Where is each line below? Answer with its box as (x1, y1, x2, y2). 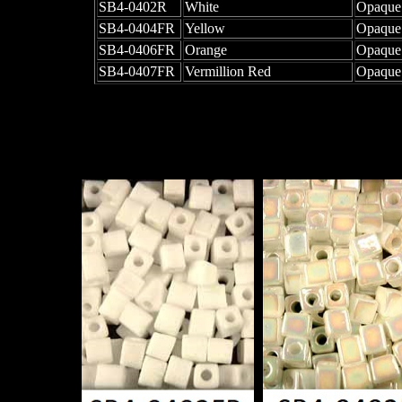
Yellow (184, 21, 225, 37)
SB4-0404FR (98, 21, 175, 37)
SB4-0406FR (98, 42, 175, 58)
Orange (184, 42, 227, 58)
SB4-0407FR (98, 64, 175, 80)
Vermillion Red (184, 64, 271, 80)
